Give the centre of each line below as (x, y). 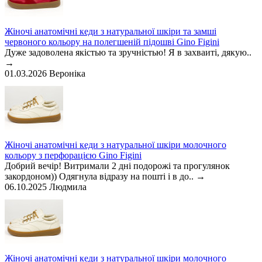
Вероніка (67, 74)
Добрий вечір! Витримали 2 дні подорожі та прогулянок (117, 166)
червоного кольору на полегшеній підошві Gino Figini (112, 42)
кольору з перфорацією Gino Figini (73, 156)
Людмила (68, 187)
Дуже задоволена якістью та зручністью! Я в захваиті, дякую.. (128, 53)
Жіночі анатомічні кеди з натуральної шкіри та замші (111, 32)
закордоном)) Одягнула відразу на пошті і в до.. (100, 177)
